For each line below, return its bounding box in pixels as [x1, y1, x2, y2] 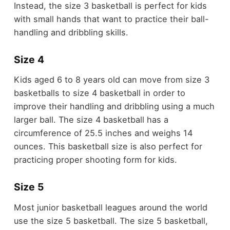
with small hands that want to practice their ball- [13, 13, 209, 24]
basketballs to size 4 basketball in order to [13, 88, 185, 99]
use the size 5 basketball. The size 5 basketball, [13, 215, 208, 226]
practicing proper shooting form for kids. [13, 155, 177, 165]
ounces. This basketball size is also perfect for [13, 141, 202, 152]
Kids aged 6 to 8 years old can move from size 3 [13, 74, 209, 85]
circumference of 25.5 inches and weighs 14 [13, 128, 193, 139]
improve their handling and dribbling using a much [13, 101, 215, 112]
